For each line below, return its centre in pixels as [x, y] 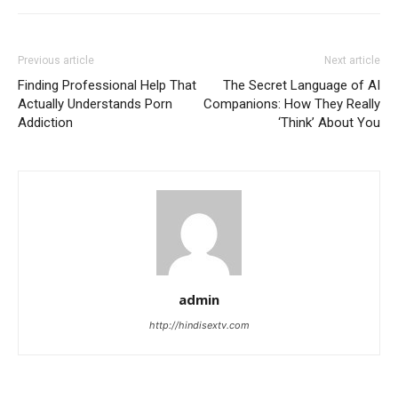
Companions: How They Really [292, 104]
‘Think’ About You [329, 123]
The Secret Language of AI [302, 85]
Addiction [45, 123]
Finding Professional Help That [107, 85]
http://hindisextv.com [199, 325]
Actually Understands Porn [95, 104]
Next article [352, 60]
